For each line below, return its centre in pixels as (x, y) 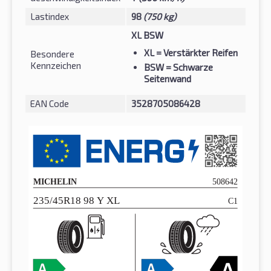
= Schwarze (188, 67)
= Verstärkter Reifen (196, 52)
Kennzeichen (56, 65)
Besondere (52, 54)
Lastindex (50, 16)
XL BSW (147, 35)
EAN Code (50, 103)
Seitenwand (168, 78)
